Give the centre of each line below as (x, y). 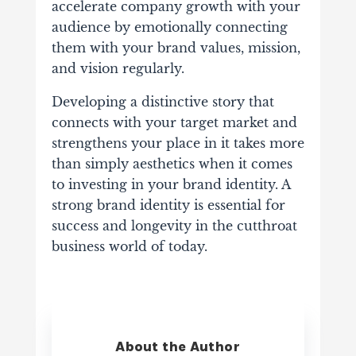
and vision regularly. (118, 69)
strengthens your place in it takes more (178, 143)
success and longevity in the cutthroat (174, 226)
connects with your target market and (174, 123)
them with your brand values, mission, (176, 48)
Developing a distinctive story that (163, 102)
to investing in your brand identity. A (170, 185)
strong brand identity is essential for (168, 205)
